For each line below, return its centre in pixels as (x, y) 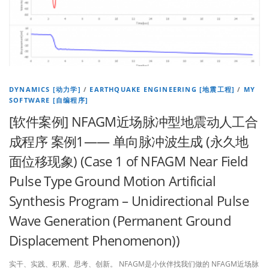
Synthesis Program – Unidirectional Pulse (129, 201)
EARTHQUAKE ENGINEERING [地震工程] (162, 89)
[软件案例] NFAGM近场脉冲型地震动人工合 (134, 122)
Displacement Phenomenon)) (94, 240)
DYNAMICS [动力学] (45, 89)
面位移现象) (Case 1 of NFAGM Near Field (128, 161)
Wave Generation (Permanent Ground (120, 221)
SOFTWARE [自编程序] (49, 100)
